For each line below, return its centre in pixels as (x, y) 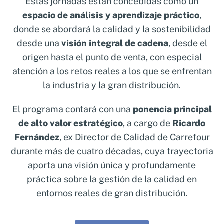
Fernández (37, 137)
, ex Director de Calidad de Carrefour (134, 137)
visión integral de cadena (115, 43)
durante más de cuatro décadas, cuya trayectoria (112, 151)
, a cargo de (148, 123)
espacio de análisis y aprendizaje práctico (111, 15)
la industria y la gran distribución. (112, 85)
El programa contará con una (72, 109)
